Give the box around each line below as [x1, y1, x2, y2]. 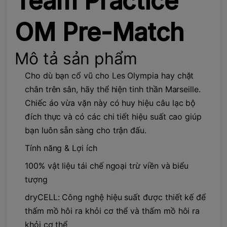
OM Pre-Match [15, 17, 184, 47]
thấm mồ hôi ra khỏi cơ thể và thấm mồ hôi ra [25, 205, 200, 216]
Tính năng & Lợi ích [25, 142, 97, 153]
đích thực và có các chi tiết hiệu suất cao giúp [25, 111, 202, 122]
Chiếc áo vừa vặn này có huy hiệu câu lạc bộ [25, 97, 196, 108]
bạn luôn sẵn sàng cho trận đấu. [25, 125, 147, 135]
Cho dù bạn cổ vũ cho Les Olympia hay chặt [25, 70, 194, 81]
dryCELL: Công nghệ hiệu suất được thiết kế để [25, 192, 206, 202]
